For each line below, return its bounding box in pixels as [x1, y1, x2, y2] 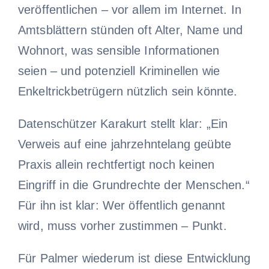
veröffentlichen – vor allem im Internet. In [17, 2, 241, 16]
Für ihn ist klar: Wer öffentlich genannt [17, 198, 226, 212]
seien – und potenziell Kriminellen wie [17, 64, 220, 77]
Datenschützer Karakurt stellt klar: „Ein [17, 116, 228, 130]
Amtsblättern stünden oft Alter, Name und [17, 23, 243, 37]
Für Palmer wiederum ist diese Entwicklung [17, 251, 251, 265]
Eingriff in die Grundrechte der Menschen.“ [17, 178, 250, 192]
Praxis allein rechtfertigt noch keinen [17, 157, 215, 171]
